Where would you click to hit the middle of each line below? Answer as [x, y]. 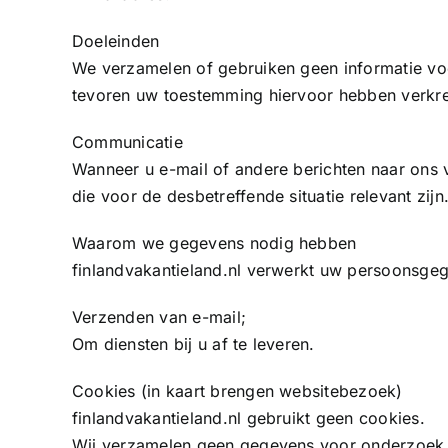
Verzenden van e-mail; [159, 317]
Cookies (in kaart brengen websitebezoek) [237, 391]
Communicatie [127, 142]
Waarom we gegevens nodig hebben [214, 243]
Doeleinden [116, 41]
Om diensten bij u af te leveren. [193, 344]
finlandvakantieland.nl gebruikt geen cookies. [248, 418]
